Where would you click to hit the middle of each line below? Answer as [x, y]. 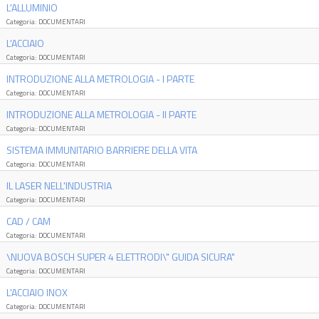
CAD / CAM [28, 221]
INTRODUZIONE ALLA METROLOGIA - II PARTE [101, 114]
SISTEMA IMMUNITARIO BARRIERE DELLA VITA [101, 150]
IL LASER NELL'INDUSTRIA [59, 185]
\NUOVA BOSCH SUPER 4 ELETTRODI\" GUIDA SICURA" [120, 257]
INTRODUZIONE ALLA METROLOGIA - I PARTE [100, 79]
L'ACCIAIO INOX [37, 292]
